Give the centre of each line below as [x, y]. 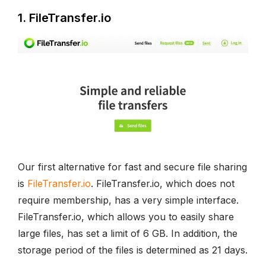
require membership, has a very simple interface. [128, 200]
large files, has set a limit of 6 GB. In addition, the [128, 233]
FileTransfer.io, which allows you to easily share [126, 217]
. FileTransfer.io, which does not [163, 183]
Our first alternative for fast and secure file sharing [132, 167]
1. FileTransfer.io [64, 18]
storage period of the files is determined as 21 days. [133, 250]
